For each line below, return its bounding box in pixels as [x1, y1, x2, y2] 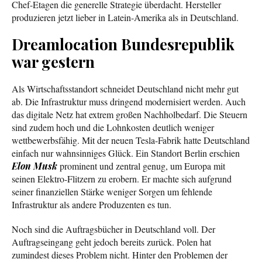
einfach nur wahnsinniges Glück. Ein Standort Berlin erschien [12, 146, 240, 159]
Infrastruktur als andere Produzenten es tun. [12, 198, 174, 211]
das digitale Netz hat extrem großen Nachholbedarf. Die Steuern [12, 108, 247, 120]
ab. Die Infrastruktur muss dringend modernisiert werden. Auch [12, 95, 246, 108]
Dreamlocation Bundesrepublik [12, 33, 235, 54]
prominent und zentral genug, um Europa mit [57, 159, 225, 172]
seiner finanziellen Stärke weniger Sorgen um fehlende [12, 185, 212, 198]
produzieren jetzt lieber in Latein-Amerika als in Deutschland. [12, 11, 239, 23]
